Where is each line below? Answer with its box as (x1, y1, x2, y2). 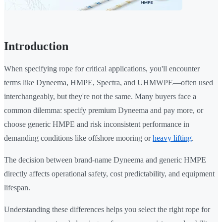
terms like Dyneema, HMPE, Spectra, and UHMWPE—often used (4, 78, 213, 87)
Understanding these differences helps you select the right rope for (4, 205, 210, 214)
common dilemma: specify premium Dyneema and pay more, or (4, 106, 203, 115)
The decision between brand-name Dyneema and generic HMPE (4, 156, 206, 165)
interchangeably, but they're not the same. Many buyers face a (4, 92, 196, 101)
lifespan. (4, 183, 30, 192)
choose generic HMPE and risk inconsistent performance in (4, 120, 189, 129)
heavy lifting (153, 134, 192, 143)
